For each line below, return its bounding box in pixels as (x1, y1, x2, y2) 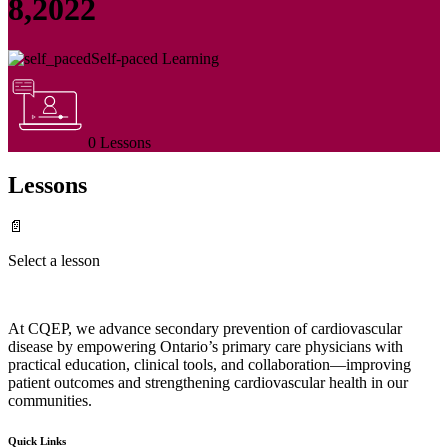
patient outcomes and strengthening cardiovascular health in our (8, 374, 408, 392)
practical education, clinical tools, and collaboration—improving (8, 356, 411, 374)
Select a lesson (8, 252, 100, 270)
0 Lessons (88, 133, 151, 151)
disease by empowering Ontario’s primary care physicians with (8, 338, 403, 356)
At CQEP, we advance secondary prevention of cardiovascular (8, 320, 402, 338)
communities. (8, 392, 92, 410)
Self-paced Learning (91, 49, 219, 67)
